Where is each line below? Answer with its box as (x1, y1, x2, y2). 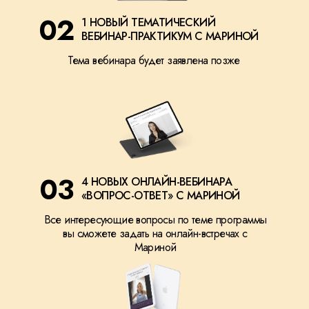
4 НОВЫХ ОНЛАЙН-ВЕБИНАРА (81, 174, 232, 190)
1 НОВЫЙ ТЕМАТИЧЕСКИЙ (81, 14, 215, 30)
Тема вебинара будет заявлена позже (68, 52, 240, 68)
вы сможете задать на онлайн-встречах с (63, 226, 248, 241)
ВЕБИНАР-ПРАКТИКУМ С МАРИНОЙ (81, 28, 259, 44)
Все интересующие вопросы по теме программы (43, 212, 267, 228)
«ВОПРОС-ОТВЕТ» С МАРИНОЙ (81, 188, 240, 203)
